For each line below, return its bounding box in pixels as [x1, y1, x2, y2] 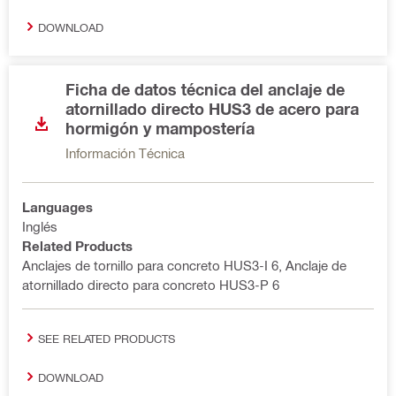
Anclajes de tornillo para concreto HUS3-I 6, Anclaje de [22, 257, 346, 273]
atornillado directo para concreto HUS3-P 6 [22, 277, 279, 293]
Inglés [22, 218, 57, 234]
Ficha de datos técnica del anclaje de [65, 80, 345, 99]
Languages [22, 199, 93, 215]
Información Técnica [65, 145, 185, 161]
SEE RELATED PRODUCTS [38, 331, 175, 345]
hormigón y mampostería [65, 118, 255, 138]
